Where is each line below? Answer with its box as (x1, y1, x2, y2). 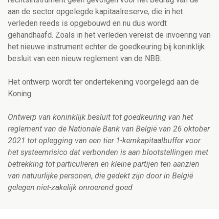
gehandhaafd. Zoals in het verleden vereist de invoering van (8, 30, 211, 40)
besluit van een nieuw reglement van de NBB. (8, 54, 161, 64)
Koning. (8, 89, 33, 99)
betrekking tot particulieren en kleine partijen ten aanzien (8, 159, 199, 169)
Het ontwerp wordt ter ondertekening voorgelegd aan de (8, 77, 199, 87)
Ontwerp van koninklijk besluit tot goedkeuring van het (8, 112, 193, 122)
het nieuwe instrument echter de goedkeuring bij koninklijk (8, 42, 205, 52)
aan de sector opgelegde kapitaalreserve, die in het (8, 7, 183, 17)
